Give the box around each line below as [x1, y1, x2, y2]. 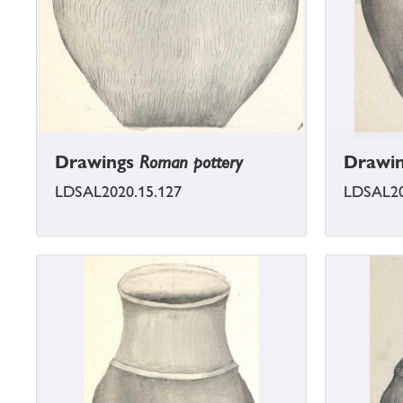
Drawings [55, 151, 139, 174]
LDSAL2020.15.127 [55, 183, 182, 201]
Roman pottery [139, 151, 243, 174]
